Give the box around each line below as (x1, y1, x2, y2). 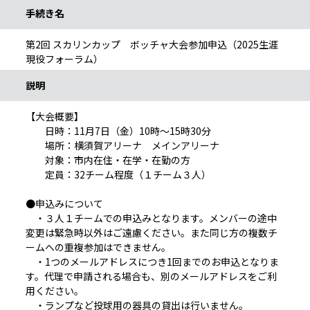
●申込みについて (26, 197, 103, 211)
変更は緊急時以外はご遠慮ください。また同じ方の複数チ (26, 226, 277, 240)
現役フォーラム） (26, 52, 103, 66)
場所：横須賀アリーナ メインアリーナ (26, 138, 219, 153)
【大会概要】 (26, 109, 93, 124)
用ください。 (26, 284, 84, 298)
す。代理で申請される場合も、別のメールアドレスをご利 (26, 269, 277, 284)
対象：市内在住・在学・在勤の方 (26, 153, 190, 167)
